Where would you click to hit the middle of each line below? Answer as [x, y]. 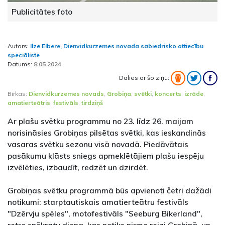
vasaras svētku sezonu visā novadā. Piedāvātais [98, 144]
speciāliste [24, 55]
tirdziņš [92, 103]
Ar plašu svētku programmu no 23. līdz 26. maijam [100, 121]
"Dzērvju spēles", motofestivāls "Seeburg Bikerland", [105, 214]
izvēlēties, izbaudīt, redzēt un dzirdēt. [78, 167]
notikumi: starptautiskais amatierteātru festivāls [98, 202]
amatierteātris [29, 103]
